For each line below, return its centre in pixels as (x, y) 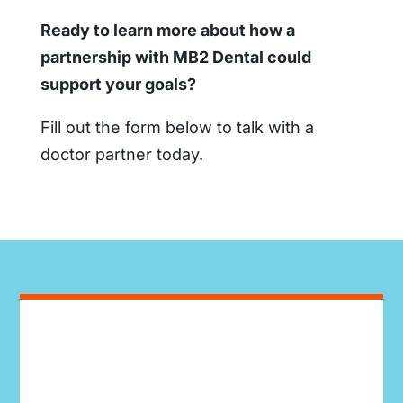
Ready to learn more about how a (167, 30)
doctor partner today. (124, 154)
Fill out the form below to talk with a (177, 127)
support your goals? (118, 84)
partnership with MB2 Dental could (175, 57)
